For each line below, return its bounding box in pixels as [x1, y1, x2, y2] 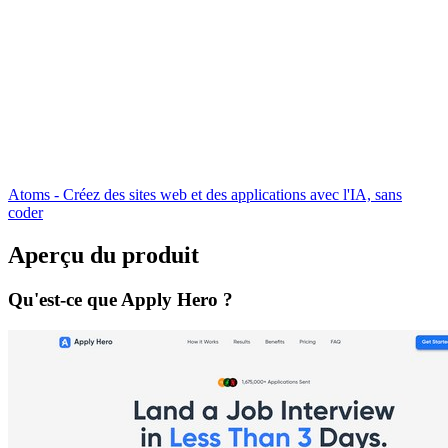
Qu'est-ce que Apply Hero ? [8, 289, 233, 311]
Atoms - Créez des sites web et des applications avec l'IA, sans [8, 186, 402, 204]
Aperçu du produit [8, 242, 199, 269]
